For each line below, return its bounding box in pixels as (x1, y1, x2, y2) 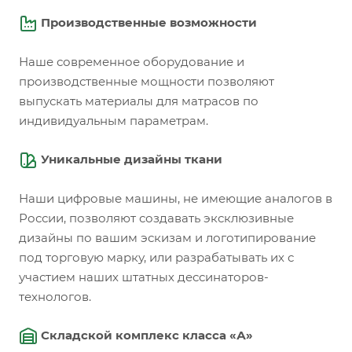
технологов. (19, 289, 91, 304)
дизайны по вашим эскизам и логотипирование (19, 230, 316, 245)
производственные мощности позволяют (19, 74, 274, 90)
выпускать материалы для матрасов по (19, 93, 258, 109)
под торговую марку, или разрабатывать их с (19, 250, 294, 265)
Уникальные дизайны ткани (38, 152, 222, 167)
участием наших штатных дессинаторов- (19, 269, 269, 284)
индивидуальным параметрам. (19, 113, 208, 129)
